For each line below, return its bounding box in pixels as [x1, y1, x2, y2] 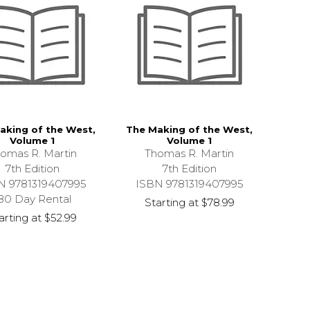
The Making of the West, [126, 124, 253, 136]
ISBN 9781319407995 [135, 177, 244, 191]
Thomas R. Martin [145, 147, 235, 161]
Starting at [144, 196, 199, 210]
